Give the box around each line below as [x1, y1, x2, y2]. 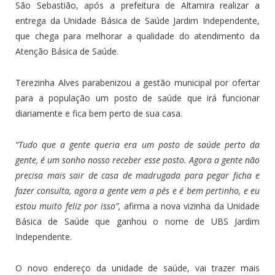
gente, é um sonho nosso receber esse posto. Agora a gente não [15, 154, 260, 166]
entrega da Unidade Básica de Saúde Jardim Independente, [15, 15, 260, 27]
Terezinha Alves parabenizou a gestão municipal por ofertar [15, 77, 260, 89]
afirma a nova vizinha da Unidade [120, 200, 260, 212]
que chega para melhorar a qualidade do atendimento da [15, 30, 260, 42]
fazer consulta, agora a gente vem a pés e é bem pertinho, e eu [15, 185, 260, 197]
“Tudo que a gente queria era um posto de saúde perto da [15, 139, 260, 151]
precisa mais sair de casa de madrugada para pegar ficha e [15, 169, 260, 182]
